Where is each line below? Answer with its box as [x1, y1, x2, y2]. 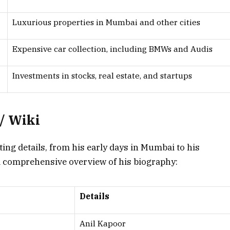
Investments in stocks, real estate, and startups [12, 70, 192, 81]
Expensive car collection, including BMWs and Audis [12, 43, 213, 54]
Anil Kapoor [80, 218, 126, 229]
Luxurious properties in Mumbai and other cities [12, 16, 200, 27]
